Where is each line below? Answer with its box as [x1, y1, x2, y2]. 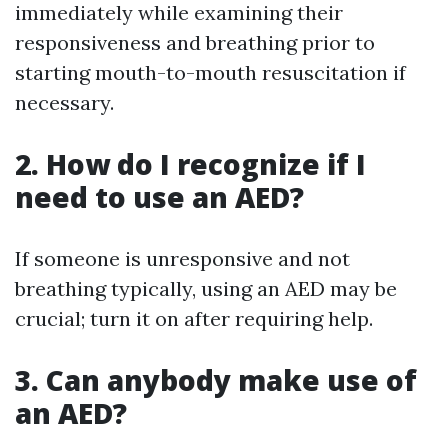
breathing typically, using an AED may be [15, 275, 397, 301]
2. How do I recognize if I [15, 144, 366, 183]
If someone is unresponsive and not [15, 245, 350, 271]
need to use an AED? [15, 177, 304, 216]
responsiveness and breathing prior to [15, 29, 375, 55]
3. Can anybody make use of [15, 360, 417, 399]
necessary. [15, 89, 114, 115]
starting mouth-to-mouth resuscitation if [15, 59, 406, 85]
